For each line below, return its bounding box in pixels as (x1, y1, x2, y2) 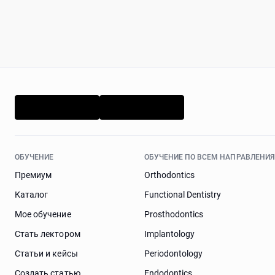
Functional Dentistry (144, 190, 222, 199)
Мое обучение (15, 209, 71, 219)
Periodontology (144, 249, 203, 258)
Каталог (15, 190, 48, 199)
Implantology (144, 229, 195, 239)
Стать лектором (15, 229, 80, 239)
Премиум (15, 170, 52, 180)
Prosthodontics (144, 209, 204, 219)
